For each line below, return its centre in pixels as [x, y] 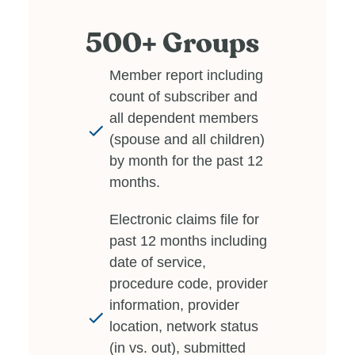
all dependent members [184, 118]
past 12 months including [188, 240]
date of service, [158, 262]
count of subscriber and [183, 96]
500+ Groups [172, 44]
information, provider [174, 305]
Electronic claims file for [184, 219]
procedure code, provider [189, 283]
